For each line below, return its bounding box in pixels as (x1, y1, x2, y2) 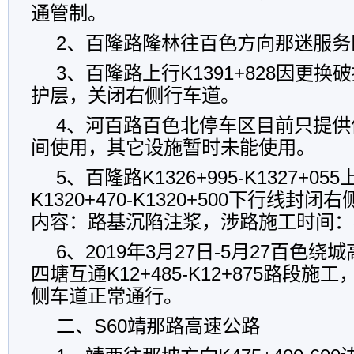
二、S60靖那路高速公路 (56, 315, 260, 337)
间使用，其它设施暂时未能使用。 (31, 137, 315, 158)
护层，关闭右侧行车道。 (31, 85, 239, 106)
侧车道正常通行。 (31, 285, 183, 307)
